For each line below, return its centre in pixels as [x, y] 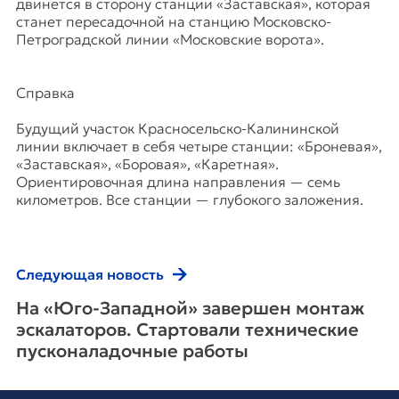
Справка [45, 93]
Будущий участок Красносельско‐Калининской [178, 128]
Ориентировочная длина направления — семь [178, 182]
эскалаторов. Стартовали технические [187, 330]
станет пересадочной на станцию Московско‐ [174, 21]
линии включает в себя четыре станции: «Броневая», [199, 146]
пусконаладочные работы [132, 351]
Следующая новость [90, 274]
